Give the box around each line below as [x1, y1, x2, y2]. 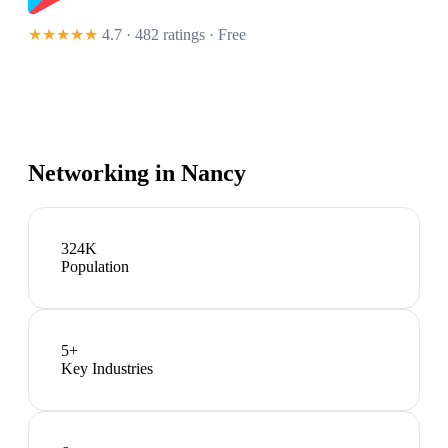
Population [61, 258, 129, 276]
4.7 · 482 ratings [102, 26, 205, 44]
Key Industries [61, 360, 153, 378]
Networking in [28, 160, 181, 187]
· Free [205, 26, 246, 44]
